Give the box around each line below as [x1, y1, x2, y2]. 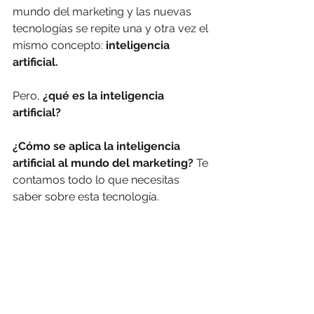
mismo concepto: [13, 39, 106, 52]
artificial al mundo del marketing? [13, 156, 193, 170]
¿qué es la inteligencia [40, 89, 167, 102]
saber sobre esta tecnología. [13, 190, 162, 203]
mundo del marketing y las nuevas [13, 5, 194, 18]
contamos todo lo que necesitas [13, 173, 182, 186]
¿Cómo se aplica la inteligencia [13, 139, 183, 153]
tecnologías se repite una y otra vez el [13, 22, 211, 35]
